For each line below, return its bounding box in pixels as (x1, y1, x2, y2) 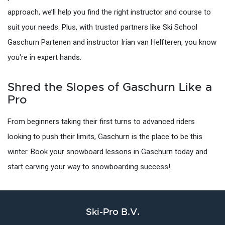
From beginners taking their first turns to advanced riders (8, 117, 195, 126)
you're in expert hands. (8, 52, 81, 62)
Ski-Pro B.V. (85, 206, 140, 218)
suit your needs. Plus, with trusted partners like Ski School (8, 22, 197, 32)
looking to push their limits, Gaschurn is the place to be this (8, 132, 202, 141)
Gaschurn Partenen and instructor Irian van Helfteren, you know (8, 37, 216, 47)
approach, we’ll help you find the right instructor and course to (8, 7, 211, 17)
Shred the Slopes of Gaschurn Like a (8, 79, 212, 94)
